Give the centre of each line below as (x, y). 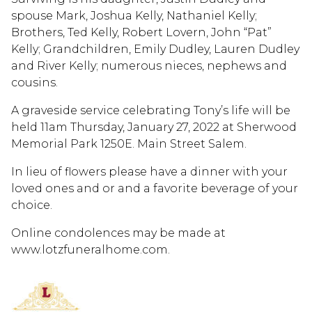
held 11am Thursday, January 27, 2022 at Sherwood (154, 127)
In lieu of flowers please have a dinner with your (149, 171)
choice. (32, 205)
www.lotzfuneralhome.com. (91, 249)
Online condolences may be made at (118, 233)
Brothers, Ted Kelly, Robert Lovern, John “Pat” (141, 32)
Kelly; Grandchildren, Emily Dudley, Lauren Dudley (155, 49)
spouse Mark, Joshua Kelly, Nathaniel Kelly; (134, 15)
